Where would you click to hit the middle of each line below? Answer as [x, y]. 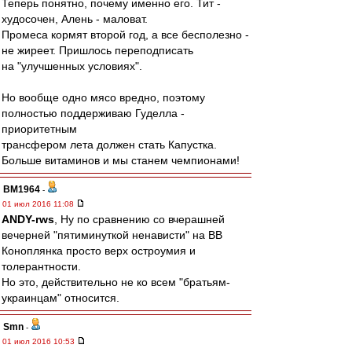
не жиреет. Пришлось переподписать [97, 50]
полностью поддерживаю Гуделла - [93, 113]
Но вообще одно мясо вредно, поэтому [103, 97]
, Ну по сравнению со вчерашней [139, 219]
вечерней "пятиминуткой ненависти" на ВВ [112, 235]
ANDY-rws [28, 219]
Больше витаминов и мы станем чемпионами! [121, 160]
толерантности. [41, 266]
